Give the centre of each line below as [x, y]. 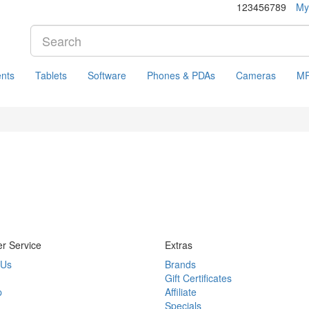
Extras [179, 245]
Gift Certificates [198, 278]
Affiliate [181, 292]
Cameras [256, 76]
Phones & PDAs [181, 76]
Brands [180, 265]
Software [107, 76]
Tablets [51, 76]
